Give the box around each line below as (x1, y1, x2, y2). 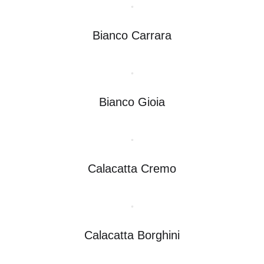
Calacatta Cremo (88, 161, 176, 175)
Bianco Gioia (99, 95, 165, 108)
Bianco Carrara (93, 28, 171, 42)
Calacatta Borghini (84, 228, 180, 242)
